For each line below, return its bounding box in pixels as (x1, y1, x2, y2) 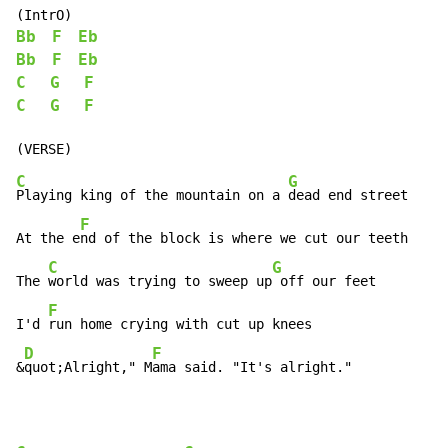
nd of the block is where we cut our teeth (80, 230, 408, 247)
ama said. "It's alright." (152, 359, 352, 376)
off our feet (272, 273, 376, 290)
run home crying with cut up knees (48, 316, 312, 333)
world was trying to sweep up (48, 273, 272, 290)
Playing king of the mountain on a (16, 187, 288, 204)
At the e (16, 230, 80, 247)
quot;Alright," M (24, 359, 152, 376)
